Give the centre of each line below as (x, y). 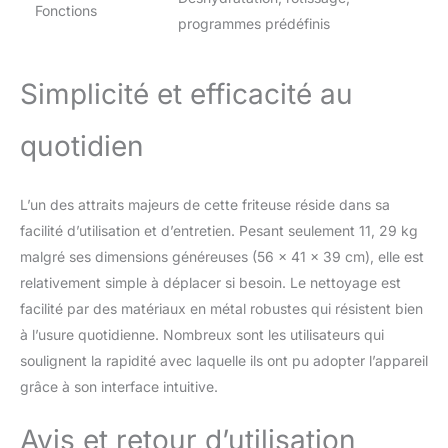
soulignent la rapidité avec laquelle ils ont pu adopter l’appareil (224, 361)
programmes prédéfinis (254, 24)
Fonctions (66, 11)
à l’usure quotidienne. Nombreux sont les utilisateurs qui (202, 335)
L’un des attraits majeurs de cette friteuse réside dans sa (205, 205)
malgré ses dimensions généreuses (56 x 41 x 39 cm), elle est (222, 257)
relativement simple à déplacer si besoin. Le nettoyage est (210, 283)
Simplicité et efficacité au (186, 94)
